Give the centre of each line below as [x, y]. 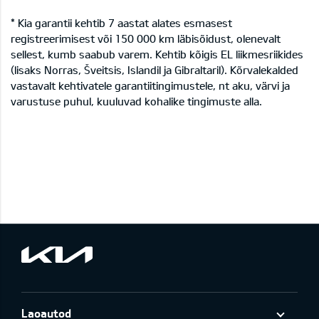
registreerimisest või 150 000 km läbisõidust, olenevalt [146, 39]
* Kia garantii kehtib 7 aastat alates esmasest [121, 23]
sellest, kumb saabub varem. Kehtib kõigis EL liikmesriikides [157, 54]
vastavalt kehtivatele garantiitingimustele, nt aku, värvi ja [150, 86]
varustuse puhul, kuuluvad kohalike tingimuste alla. [136, 101]
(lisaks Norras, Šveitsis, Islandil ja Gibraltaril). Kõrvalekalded [155, 70]
